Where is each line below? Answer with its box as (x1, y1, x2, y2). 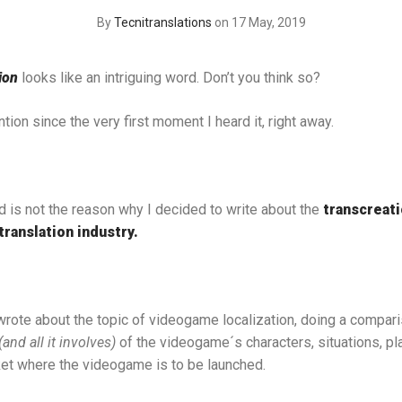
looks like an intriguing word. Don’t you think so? (17, 68, 320, 86)
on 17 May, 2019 (214, 14, 306, 30)
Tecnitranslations (113, 14, 212, 30)
